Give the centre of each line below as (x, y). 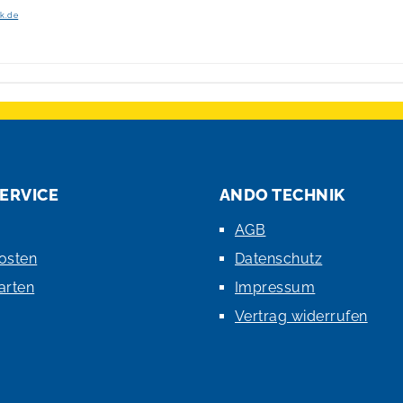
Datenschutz (279, 258)
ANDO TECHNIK (282, 194)
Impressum (275, 287)
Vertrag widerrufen (301, 316)
